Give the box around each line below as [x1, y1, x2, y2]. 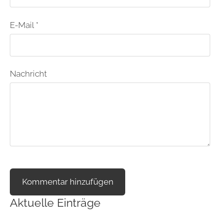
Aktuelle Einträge [10, 196, 101, 210]
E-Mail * [10, 20, 38, 30]
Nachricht [10, 68, 47, 79]
